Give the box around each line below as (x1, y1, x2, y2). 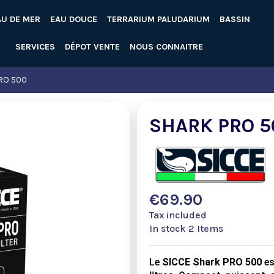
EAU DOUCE (50, 14, 97, 24)
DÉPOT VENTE (65, 42, 120, 52)
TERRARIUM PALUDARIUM (106, 14, 210, 24)
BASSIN (219, 14, 250, 24)
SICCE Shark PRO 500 (162, 256, 262, 268)
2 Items (188, 223, 223, 235)
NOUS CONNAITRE (130, 42, 203, 52)
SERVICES (15, 42, 55, 52)
